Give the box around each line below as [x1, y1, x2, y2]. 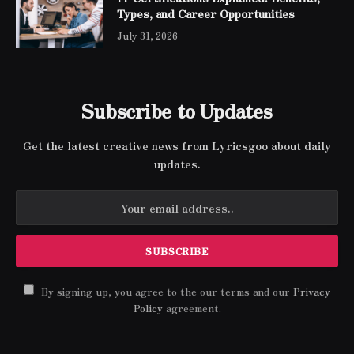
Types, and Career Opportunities [117, 6, 298, 21]
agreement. [162, 300, 221, 315]
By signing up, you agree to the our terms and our [38, 284, 293, 299]
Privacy [293, 284, 330, 299]
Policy [133, 300, 163, 315]
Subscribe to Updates [81, 96, 273, 124]
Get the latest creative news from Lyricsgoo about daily [23, 137, 331, 153]
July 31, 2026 [117, 28, 178, 42]
